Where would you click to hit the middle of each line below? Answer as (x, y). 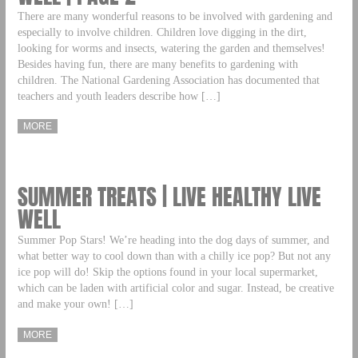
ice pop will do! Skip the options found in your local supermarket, (167, 272)
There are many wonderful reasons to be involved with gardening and (175, 16)
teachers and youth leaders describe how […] (119, 95)
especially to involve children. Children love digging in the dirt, (162, 32)
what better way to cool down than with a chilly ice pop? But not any (174, 256)
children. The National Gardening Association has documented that (168, 80)
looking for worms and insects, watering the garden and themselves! (171, 48)
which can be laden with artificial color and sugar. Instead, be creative (175, 288)
